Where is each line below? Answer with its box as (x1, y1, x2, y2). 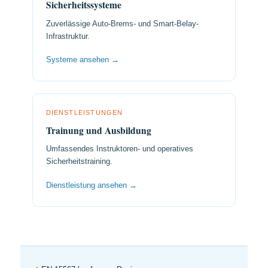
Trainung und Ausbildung (45, 124, 151, 138)
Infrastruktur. (45, 31, 90, 41)
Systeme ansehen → (45, 55, 119, 65)
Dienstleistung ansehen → (45, 181, 137, 190)
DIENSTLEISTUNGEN (45, 108, 123, 116)
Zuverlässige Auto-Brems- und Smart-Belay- (45, 19, 199, 28)
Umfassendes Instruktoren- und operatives (45, 144, 193, 154)
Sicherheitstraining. (45, 157, 112, 166)
